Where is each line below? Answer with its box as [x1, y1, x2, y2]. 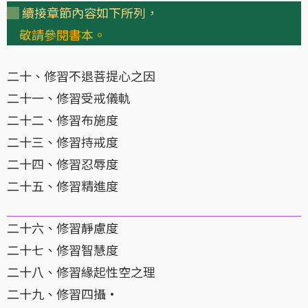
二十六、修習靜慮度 [7, 219, 118, 237]
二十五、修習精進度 [7, 177, 118, 195]
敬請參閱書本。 [19, 25, 106, 44]
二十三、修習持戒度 [7, 133, 118, 151]
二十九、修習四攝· [7, 285, 118, 303]
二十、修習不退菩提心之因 [7, 67, 155, 85]
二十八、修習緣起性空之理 [7, 263, 155, 281]
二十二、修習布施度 [7, 111, 118, 129]
